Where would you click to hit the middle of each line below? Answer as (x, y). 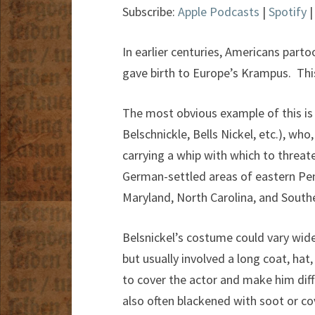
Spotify (288, 12)
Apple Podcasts (219, 12)
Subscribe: (150, 12)
